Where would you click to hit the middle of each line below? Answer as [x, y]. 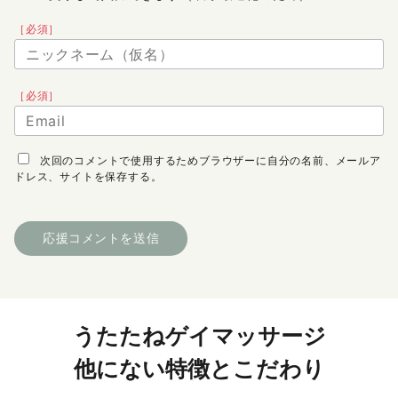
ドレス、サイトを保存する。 [88, 176]
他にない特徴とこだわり [199, 370]
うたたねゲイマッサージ [199, 337]
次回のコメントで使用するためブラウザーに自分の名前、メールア [210, 160]
